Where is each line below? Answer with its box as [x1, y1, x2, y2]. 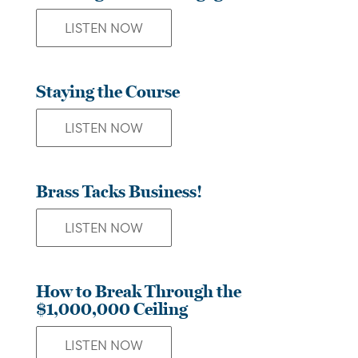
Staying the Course [35, 81, 180, 102]
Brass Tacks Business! [35, 181, 202, 202]
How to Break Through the [35, 280, 241, 302]
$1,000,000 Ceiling [35, 298, 188, 320]
